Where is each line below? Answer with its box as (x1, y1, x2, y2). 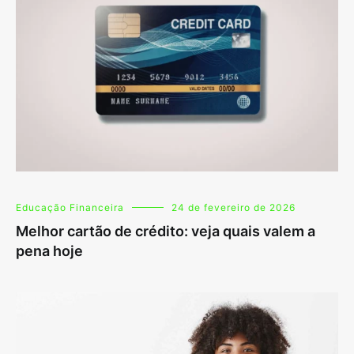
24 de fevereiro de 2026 (171, 201, 296, 214)
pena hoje (16, 243, 83, 260)
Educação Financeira (16, 201, 124, 214)
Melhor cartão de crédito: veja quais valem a (16, 223, 315, 240)
